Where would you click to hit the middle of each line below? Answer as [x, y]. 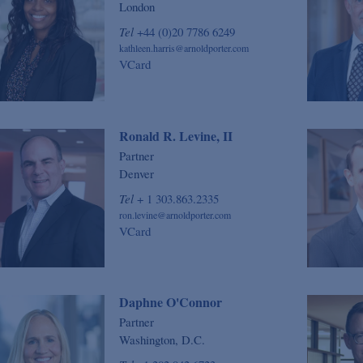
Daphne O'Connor [170, 301]
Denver [136, 173]
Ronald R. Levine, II [175, 135]
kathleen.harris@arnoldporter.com [184, 48]
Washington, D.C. [162, 339]
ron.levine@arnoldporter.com [175, 214]
